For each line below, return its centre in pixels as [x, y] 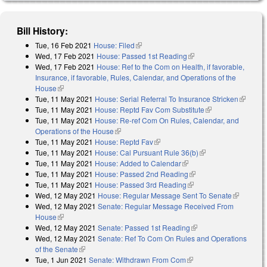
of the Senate [57, 249]
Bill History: [43, 31]
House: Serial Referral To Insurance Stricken [167, 99]
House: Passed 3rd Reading [141, 185]
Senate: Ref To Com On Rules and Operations [172, 238]
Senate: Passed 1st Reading [144, 228]
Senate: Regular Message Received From [166, 206]
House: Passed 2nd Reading [142, 174]
